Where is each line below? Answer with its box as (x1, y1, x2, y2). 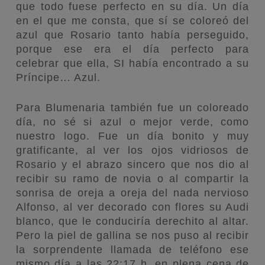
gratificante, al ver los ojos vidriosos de (15, 144, 250, 156)
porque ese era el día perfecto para (15, 43, 250, 55)
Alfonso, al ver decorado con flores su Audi (15, 201, 250, 213)
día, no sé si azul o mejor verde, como (15, 115, 250, 128)
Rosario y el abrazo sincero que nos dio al (15, 158, 250, 170)
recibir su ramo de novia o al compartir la (15, 172, 250, 185)
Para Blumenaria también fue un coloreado (15, 101, 250, 114)
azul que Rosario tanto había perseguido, (15, 28, 250, 41)
